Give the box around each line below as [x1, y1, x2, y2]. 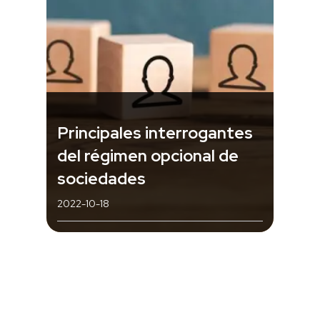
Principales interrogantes [57, 121, 253, 144]
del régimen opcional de [57, 144, 239, 166]
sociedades [57, 167, 146, 189]
